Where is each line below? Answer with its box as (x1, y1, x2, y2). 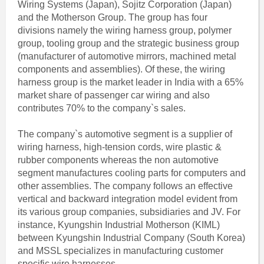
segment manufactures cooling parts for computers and (17, 168, 246, 178)
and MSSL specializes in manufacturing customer (17, 246, 223, 256)
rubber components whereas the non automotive (17, 155, 219, 165)
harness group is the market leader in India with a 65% (17, 77, 243, 87)
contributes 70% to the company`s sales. (17, 103, 186, 113)
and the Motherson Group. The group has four (17, 12, 207, 22)
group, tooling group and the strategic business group (17, 38, 239, 48)
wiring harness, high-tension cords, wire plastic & (17, 142, 222, 152)
